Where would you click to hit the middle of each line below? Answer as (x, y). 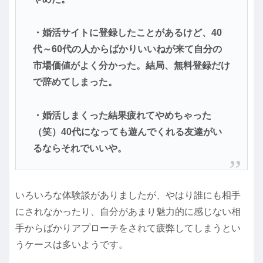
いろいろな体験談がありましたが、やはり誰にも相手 (128, 195)
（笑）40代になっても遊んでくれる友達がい (127, 131)
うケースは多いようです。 (72, 245)
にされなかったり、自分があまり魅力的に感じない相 (128, 212)
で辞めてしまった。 (75, 82)
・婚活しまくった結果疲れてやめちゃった (122, 115)
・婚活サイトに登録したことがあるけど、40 (127, 33)
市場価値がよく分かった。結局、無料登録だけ (131, 66)
